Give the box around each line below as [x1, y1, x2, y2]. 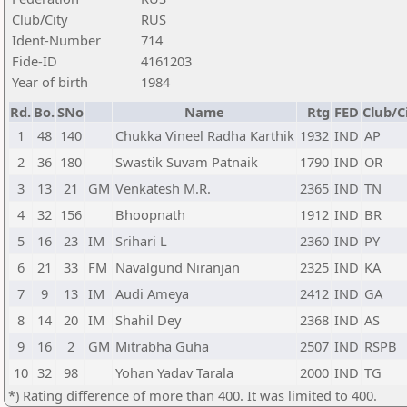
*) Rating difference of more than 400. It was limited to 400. [8, 386, 377, 404]
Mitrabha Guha [115, 337, 209, 355]
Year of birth [12, 73, 88, 91]
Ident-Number [12, 31, 101, 49]
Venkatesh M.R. [115, 179, 211, 197]
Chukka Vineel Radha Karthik [115, 126, 294, 144]
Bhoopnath [115, 205, 185, 223]
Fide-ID [12, 52, 57, 70]
